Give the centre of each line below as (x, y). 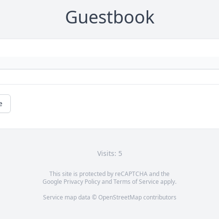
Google (53, 182)
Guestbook (109, 17)
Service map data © (70, 197)
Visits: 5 (109, 153)
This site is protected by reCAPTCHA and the (109, 174)
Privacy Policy (82, 182)
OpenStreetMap (120, 197)
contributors (159, 197)
